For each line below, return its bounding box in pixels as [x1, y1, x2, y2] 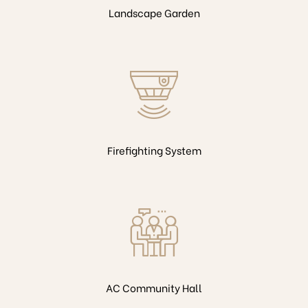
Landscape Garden [108, 5, 200, 21]
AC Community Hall [106, 280, 202, 296]
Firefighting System [107, 142, 201, 158]
